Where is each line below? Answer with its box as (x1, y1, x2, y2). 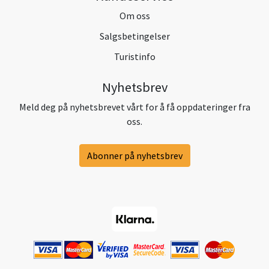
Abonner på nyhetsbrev (86, 149, 183, 162)
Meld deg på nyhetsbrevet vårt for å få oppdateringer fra (19, 100, 250, 113)
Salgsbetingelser (99, 29, 170, 42)
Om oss (119, 9, 150, 22)
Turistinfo (113, 50, 156, 62)
